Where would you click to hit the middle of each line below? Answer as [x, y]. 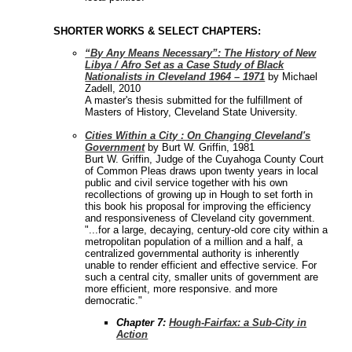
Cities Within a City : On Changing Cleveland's [198, 136]
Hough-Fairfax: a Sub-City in [238, 323]
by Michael [291, 77]
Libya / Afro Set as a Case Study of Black [185, 65]
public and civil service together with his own [187, 183]
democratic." [114, 301]
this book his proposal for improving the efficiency [198, 207]
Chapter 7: [143, 323]
